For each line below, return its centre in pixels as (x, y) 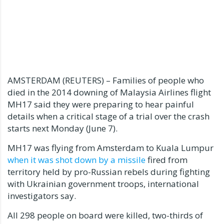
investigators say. (42, 195)
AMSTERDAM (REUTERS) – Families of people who (106, 80)
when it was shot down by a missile (76, 159)
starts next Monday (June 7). (62, 128)
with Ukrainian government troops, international (103, 183)
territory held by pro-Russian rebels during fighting (109, 171)
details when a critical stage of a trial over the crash (108, 116)
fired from (166, 159)
